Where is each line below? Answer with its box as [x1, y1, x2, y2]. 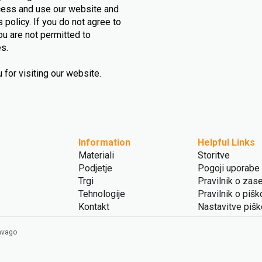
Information [78, 137, 130, 148]
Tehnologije [78, 188, 125, 199]
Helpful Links [198, 137, 255, 148]
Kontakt [78, 201, 109, 212]
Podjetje [78, 163, 112, 174]
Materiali [78, 150, 114, 161]
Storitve [198, 150, 230, 161]
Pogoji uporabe [198, 163, 260, 174]
